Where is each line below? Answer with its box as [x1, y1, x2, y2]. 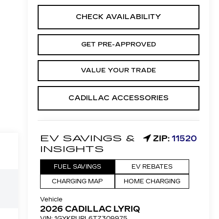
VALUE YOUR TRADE [81, 66, 156, 74]
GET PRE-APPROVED [81, 40, 156, 48]
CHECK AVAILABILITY [75, 12, 161, 21]
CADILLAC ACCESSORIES [68, 93, 169, 102]
